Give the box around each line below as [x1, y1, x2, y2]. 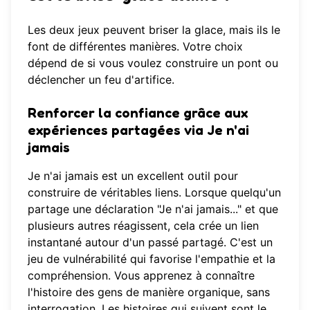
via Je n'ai [181, 122, 249, 139]
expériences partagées [28, 122, 181, 139]
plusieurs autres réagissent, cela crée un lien [28, 219, 259, 233]
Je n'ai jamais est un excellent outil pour [28, 169, 238, 183]
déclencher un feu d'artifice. [28, 73, 174, 87]
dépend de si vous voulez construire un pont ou [28, 56, 278, 71]
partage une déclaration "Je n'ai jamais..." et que [28, 202, 278, 217]
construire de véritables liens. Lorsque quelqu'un [28, 185, 281, 200]
